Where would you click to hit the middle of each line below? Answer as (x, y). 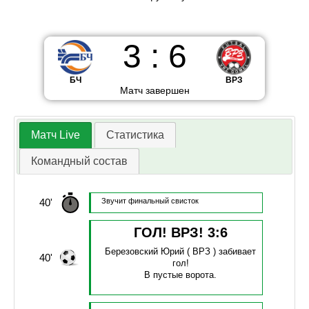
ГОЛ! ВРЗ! (170, 233)
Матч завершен (154, 90)
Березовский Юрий (145, 252)
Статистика (135, 135)
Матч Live (56, 135)
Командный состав (80, 161)
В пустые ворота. (181, 275)
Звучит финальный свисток (150, 201)
